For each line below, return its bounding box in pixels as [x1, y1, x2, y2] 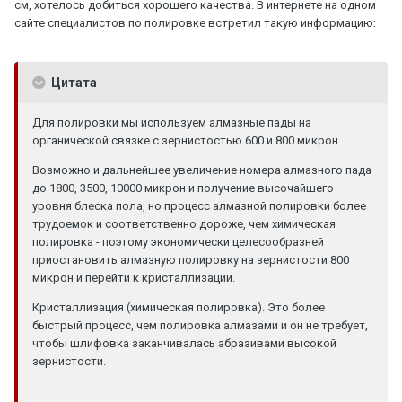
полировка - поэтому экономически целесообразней [32, 234, 324, 249]
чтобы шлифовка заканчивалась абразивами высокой [32, 336, 336, 350]
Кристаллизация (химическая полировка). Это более [32, 300, 325, 314]
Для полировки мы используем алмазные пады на [32, 115, 311, 129]
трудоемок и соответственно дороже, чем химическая [32, 216, 336, 231]
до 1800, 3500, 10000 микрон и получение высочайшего [32, 180, 334, 195]
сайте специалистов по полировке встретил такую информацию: [14, 15, 376, 30]
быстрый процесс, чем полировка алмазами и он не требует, [32, 318, 368, 332]
